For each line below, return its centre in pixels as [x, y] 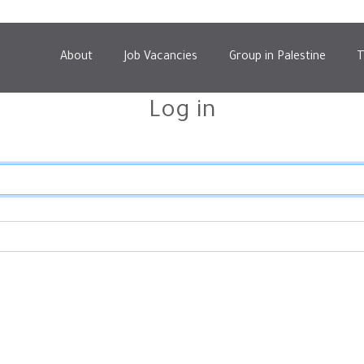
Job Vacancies [161, 58]
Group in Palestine [277, 58]
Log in [182, 112]
